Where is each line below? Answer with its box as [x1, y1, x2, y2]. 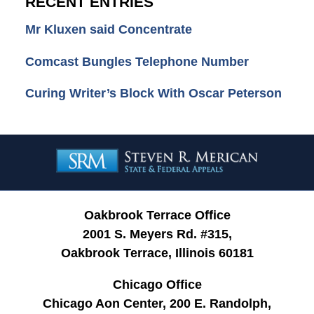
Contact [156, 135, 200, 150]
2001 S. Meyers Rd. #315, [82, 226, 232, 241]
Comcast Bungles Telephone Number [25, 54, 249, 69]
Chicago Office [112, 277, 202, 292]
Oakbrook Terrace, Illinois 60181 [60, 245, 254, 260]
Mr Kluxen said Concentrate [25, 22, 192, 37]
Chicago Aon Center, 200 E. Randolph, [43, 296, 271, 310]
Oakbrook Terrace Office [83, 207, 231, 222]
